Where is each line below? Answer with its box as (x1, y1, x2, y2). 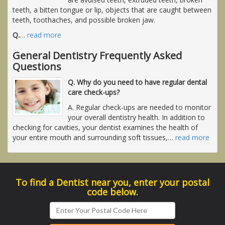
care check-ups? (68, 87, 120, 97)
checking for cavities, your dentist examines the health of (13, 122, 198, 132)
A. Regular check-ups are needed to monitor (68, 102, 211, 112)
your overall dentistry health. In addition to (68, 112, 205, 122)
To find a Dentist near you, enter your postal (16, 176, 209, 188)
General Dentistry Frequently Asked (13, 48, 182, 62)
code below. (87, 185, 138, 198)
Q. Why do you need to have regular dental (68, 77, 207, 87)
